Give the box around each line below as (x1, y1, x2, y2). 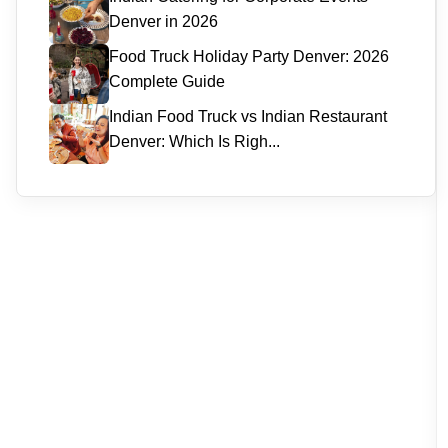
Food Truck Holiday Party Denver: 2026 (109, 48, 389, 65)
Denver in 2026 (109, 13, 218, 30)
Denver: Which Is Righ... (109, 133, 280, 150)
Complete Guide (109, 73, 225, 90)
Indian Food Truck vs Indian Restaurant (109, 108, 387, 125)
